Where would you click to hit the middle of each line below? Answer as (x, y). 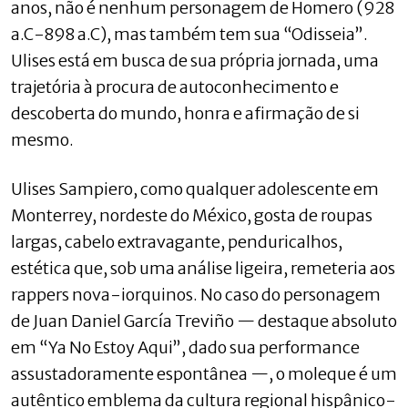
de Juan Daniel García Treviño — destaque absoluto (204, 321)
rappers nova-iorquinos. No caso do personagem (196, 294)
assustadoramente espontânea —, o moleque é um (204, 373)
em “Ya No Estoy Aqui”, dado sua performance (185, 347)
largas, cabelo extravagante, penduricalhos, (177, 241)
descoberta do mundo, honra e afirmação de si (185, 113)
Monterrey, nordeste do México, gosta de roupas (192, 215)
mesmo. (42, 139)
